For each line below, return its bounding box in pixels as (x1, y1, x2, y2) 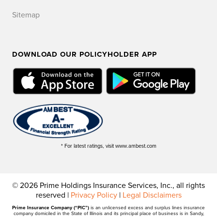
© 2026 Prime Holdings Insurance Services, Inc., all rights (12, 181, 205, 191)
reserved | (35, 190, 71, 201)
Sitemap (12, 10, 40, 20)
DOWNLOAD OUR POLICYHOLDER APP (12, 49, 157, 59)
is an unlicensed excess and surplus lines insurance (89, 205, 205, 211)
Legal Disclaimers (122, 190, 182, 201)
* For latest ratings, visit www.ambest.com (61, 143, 156, 150)
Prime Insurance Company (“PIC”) (12, 205, 89, 211)
